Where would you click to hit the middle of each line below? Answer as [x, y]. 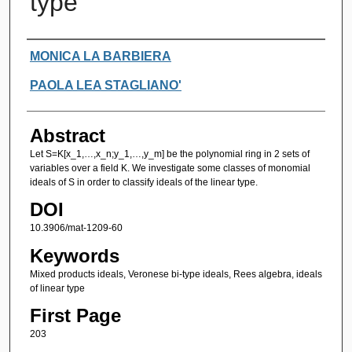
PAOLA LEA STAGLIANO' [105, 85]
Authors [59, 54]
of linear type [57, 288]
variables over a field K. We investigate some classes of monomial [170, 168]
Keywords [74, 255]
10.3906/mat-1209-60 [76, 228]
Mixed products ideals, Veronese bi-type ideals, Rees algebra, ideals [176, 274]
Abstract [67, 135]
